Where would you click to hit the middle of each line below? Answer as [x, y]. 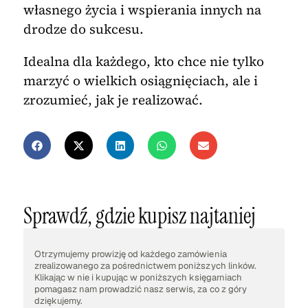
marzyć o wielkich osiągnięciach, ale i [140, 80]
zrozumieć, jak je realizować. [113, 99]
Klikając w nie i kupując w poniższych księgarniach [138, 278]
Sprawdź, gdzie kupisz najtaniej [139, 216]
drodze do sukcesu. [83, 29]
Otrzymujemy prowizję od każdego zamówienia [130, 254]
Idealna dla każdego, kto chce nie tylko [143, 61]
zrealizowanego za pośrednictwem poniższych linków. [145, 266]
